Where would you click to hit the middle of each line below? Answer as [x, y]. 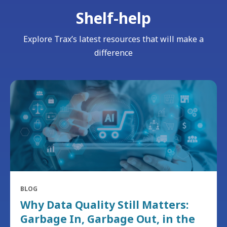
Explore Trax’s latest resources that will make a [113, 39]
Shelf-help [113, 18]
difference [113, 53]
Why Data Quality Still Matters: [104, 205]
